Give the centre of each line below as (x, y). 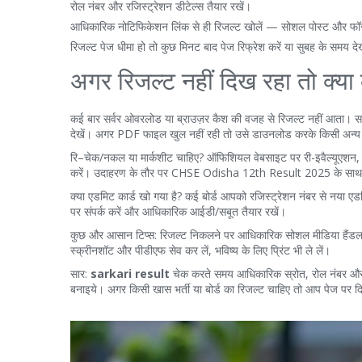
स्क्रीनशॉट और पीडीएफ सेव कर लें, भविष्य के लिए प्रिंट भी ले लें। (200, 250)
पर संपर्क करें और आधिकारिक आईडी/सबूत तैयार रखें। (178, 211)
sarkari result (130, 274)
